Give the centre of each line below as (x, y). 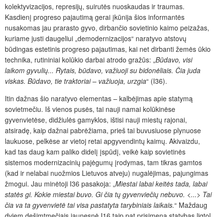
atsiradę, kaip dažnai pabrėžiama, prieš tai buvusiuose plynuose (103, 130)
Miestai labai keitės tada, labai (161, 183)
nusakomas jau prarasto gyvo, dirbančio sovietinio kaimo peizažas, (107, 27)
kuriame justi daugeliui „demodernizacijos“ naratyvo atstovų (96, 38)
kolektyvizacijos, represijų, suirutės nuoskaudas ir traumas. (95, 6)
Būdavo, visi (174, 59)
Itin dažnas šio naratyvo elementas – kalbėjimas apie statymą (99, 98)
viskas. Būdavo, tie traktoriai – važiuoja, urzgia (76, 81)
